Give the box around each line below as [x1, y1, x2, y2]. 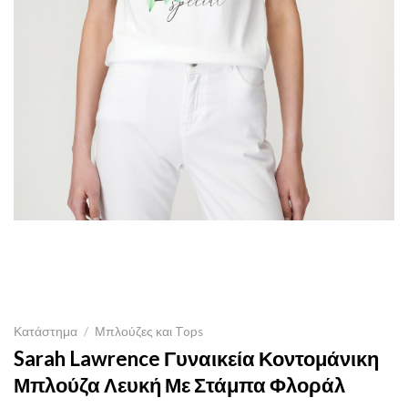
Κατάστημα [14, 324, 77, 340]
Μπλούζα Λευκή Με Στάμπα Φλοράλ [14, 372, 345, 398]
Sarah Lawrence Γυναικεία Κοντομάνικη [14, 346, 379, 372]
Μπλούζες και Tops [95, 324, 204, 340]
